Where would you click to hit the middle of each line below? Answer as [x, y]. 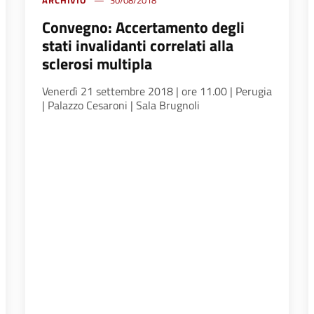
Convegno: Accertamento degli [143, 28]
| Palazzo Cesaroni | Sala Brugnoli [121, 105]
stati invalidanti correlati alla [137, 46]
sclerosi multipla [97, 64]
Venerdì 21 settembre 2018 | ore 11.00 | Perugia [157, 91]
